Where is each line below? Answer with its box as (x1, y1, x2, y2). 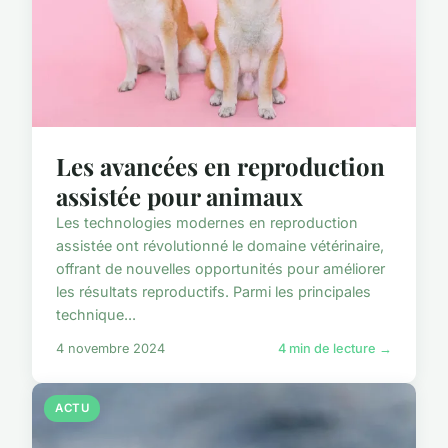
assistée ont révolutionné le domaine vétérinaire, (56, 236, 384, 254)
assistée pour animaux (56, 179, 303, 212)
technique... (56, 305, 136, 323)
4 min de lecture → (278, 340, 392, 356)
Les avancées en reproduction (56, 149, 385, 182)
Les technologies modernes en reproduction (56, 213, 358, 231)
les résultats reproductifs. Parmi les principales (56, 282, 371, 300)
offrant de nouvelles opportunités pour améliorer (56, 259, 385, 277)
